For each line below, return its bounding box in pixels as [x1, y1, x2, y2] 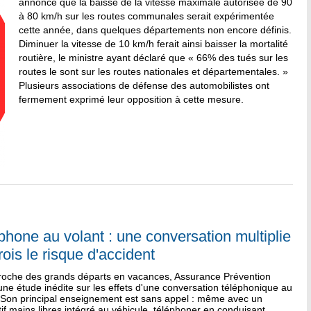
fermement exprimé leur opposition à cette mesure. [19, 94, 244, 105]
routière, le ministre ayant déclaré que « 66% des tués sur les [19, 52, 288, 63]
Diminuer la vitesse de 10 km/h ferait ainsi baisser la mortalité [19, 38, 288, 49]
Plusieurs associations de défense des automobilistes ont [19, 80, 269, 91]
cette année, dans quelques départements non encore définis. [19, 24, 292, 35]
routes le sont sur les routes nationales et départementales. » [19, 66, 288, 77]
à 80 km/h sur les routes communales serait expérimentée [19, 10, 274, 22]
